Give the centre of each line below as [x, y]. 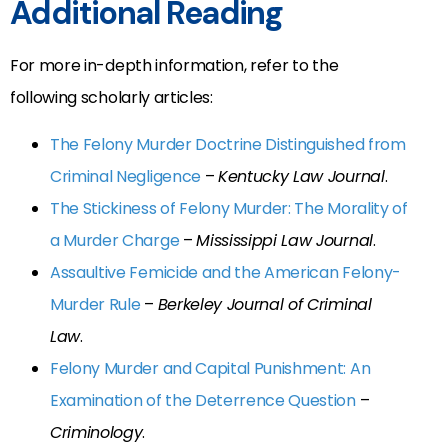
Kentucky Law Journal [301, 176]
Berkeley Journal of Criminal [264, 304]
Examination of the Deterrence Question [203, 400]
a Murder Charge [115, 240]
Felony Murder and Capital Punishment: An [210, 368]
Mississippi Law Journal [284, 240]
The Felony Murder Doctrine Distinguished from [228, 144]
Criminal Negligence [125, 176]
